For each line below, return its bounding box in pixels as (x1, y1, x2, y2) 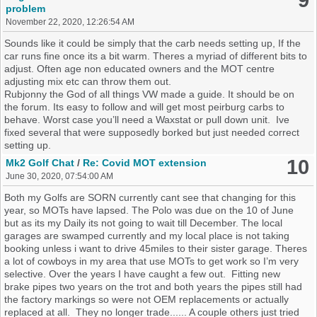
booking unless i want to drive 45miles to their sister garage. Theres (4, 243, 308, 255)
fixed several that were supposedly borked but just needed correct (4, 127, 300, 139)
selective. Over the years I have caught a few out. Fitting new (4, 268, 281, 280)
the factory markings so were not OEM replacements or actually (4, 294, 289, 306)
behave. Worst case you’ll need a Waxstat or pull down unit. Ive (4, 114, 290, 126)
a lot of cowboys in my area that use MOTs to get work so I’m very (4, 255, 299, 267)
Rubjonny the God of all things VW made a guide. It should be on (4, 88, 295, 100)
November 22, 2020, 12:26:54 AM (6, 17, 135, 28)
